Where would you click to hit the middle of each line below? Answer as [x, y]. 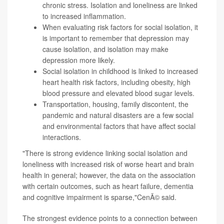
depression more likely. [79, 60]
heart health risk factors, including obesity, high [116, 82]
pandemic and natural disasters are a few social [118, 115]
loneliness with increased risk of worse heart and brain [108, 164]
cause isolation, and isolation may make [105, 49]
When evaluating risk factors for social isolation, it [120, 27]
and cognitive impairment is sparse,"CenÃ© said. [99, 197]
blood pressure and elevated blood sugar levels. [118, 93]
